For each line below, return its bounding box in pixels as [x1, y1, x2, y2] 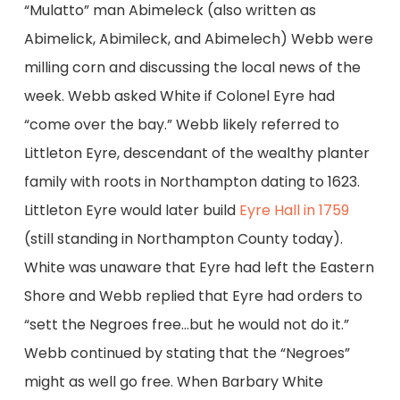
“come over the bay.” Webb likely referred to [23, 114, 339, 135]
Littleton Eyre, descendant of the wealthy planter [23, 143, 370, 163]
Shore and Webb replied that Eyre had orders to [23, 286, 362, 306]
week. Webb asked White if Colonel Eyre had [23, 86, 335, 106]
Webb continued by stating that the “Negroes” [23, 343, 350, 363]
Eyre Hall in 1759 [238, 200, 349, 221]
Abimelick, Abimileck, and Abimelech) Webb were [23, 29, 373, 49]
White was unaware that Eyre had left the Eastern [23, 257, 374, 278]
